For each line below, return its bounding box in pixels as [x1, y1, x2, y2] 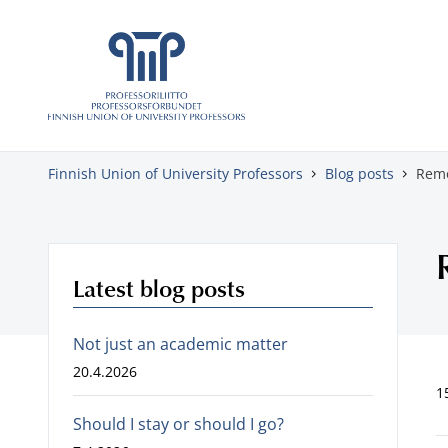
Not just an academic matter [73, 333, 288, 355]
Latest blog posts [73, 271, 245, 304]
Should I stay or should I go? [73, 413, 284, 435]
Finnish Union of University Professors [48, 164, 303, 183]
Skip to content [15, 16, 129, 38]
